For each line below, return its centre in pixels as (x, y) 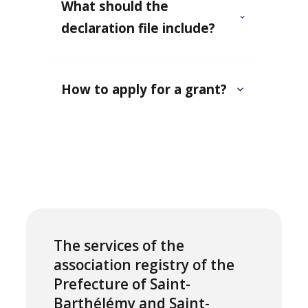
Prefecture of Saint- (122, 284)
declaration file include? (139, 27)
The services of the (119, 245)
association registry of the (144, 264)
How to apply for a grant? (144, 89)
